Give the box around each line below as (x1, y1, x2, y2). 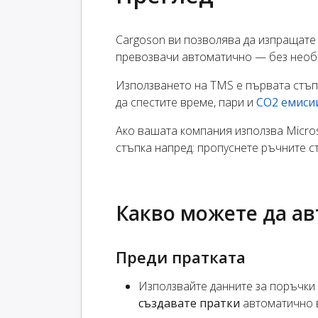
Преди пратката (116, 246, 246, 268)
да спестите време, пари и (116, 94, 256, 111)
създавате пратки (138, 295, 240, 312)
